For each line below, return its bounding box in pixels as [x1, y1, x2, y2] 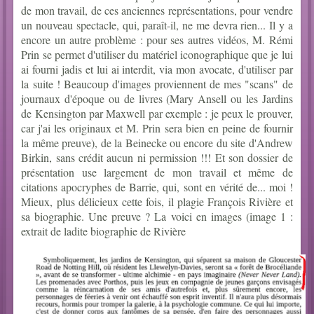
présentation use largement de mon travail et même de [21, 165, 293, 180]
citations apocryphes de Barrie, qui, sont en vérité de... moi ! [21, 179, 293, 195]
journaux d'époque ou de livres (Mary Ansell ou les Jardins [21, 91, 293, 107]
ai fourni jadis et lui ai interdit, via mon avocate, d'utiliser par [21, 62, 293, 77]
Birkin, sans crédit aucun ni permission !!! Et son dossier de [21, 150, 293, 165]
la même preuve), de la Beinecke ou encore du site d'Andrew [21, 135, 293, 151]
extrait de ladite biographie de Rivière [21, 224, 190, 239]
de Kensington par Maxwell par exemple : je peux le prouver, [21, 106, 293, 121]
